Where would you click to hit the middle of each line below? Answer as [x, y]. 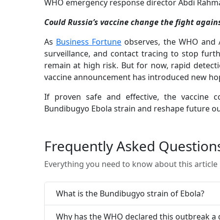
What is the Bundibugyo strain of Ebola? [130, 193]
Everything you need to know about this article [131, 164]
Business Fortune [89, 42]
